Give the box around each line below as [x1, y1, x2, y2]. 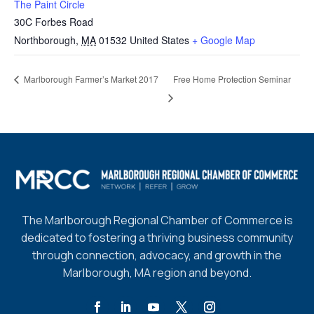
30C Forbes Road [14, 15, 93, 29]
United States [130, 33, 189, 47]
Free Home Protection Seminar [172, 72, 291, 85]
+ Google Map [192, 33, 255, 47]
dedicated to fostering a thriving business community [21, 230, 293, 246]
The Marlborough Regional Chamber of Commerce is [21, 212, 293, 228]
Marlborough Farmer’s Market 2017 [22, 73, 158, 86]
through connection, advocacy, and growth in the [32, 247, 282, 264]
